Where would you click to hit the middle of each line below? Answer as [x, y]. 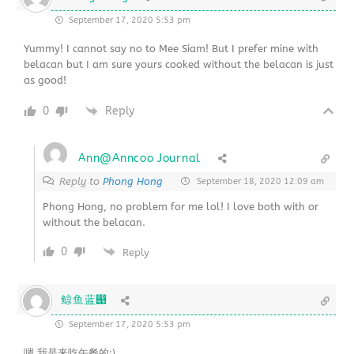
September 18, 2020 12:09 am [259, 181]
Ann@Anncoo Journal [139, 158]
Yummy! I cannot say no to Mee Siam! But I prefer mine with [171, 48]
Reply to [81, 181]
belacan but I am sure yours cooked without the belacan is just [179, 64]
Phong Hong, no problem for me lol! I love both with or [181, 206]
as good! [45, 80]
